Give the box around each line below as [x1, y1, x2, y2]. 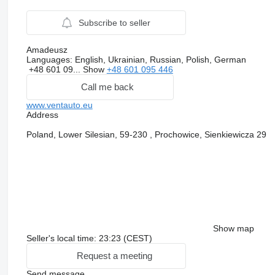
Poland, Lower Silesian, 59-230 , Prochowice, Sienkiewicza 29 [26, 129, 266, 139]
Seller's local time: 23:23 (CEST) [26, 233, 152, 243]
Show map [212, 223, 254, 233]
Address [26, 109, 58, 120]
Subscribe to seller [78, 17, 150, 28]
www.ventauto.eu [26, 99, 93, 110]
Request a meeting [76, 250, 152, 261]
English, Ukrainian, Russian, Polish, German [72, 54, 246, 64]
